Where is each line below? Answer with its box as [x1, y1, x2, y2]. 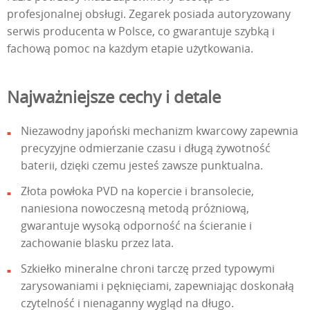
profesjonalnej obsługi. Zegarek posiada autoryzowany [7, 6, 291, 22]
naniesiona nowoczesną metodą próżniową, [21, 201, 249, 217]
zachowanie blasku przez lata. [21, 235, 174, 251]
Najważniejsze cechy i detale [7, 85, 221, 109]
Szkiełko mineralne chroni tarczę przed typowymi [21, 261, 275, 277]
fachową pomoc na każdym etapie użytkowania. [7, 41, 253, 57]
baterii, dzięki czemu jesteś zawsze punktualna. [21, 158, 263, 174]
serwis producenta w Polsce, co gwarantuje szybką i [7, 24, 275, 39]
